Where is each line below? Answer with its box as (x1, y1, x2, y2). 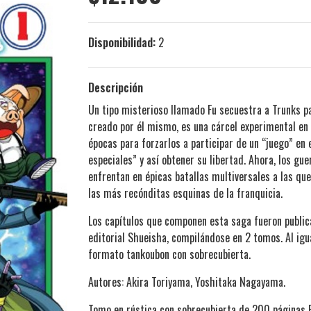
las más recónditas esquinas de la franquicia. (88, 185, 283, 202)
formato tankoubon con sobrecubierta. (88, 246, 251, 263)
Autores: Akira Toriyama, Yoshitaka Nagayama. (88, 274, 285, 291)
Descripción (88, 79, 143, 96)
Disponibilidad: (88, 34, 155, 51)
